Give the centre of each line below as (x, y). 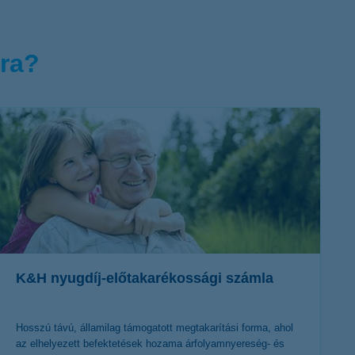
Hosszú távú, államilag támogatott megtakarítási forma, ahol (155, 327)
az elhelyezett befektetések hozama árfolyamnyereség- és (150, 343)
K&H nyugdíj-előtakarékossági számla (145, 278)
